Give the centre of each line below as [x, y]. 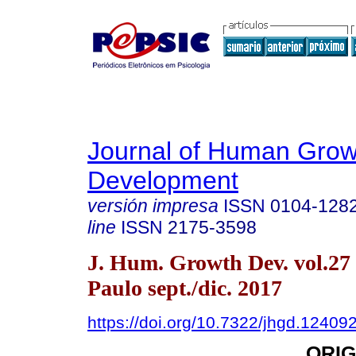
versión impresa [153, 206]
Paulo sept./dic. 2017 [185, 288]
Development [163, 180]
